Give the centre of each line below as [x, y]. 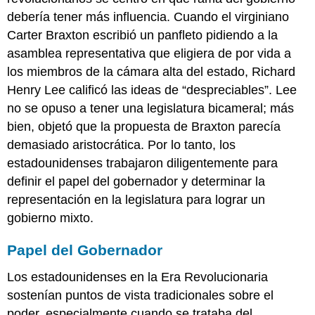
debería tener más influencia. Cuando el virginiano [148, 17]
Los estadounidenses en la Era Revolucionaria [138, 277]
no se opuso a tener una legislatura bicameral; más [151, 109]
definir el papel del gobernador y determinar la [136, 182]
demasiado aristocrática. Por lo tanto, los [122, 145]
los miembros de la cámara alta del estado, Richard [152, 72]
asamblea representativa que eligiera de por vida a [149, 54]
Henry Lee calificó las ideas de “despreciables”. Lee [152, 90]
